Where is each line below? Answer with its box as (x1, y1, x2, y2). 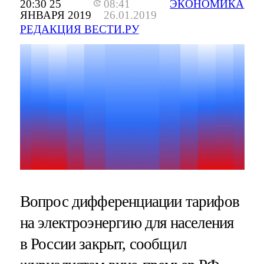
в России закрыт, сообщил (19, 235, 187, 253)
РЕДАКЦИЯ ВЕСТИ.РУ (19, 23, 139, 36)
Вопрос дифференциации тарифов (19, 192, 239, 210)
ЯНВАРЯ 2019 (19, 9, 91, 22)
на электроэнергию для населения (19, 213, 234, 232)
